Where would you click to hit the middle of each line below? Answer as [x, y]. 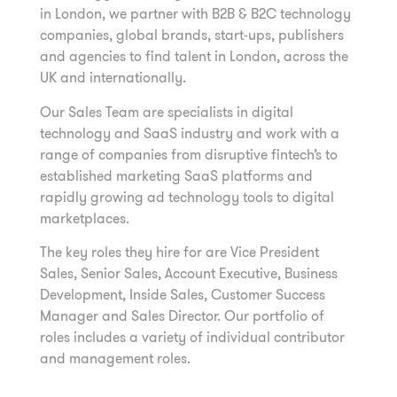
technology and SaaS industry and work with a [190, 133]
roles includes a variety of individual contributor [192, 338]
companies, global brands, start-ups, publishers [192, 35]
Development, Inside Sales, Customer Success [183, 295]
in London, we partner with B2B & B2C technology [195, 14]
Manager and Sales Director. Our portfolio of [182, 316]
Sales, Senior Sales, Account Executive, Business [189, 274]
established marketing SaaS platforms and [176, 175]
